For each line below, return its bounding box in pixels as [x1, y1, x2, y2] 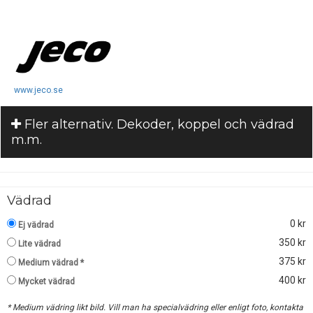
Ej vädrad [18, 219, 54, 230]
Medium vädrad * [18, 257, 84, 268]
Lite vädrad [18, 238, 61, 249]
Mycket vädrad [18, 276, 75, 286]
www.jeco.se [14, 85, 63, 95]
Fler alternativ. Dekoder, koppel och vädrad [21, 116, 294, 132]
